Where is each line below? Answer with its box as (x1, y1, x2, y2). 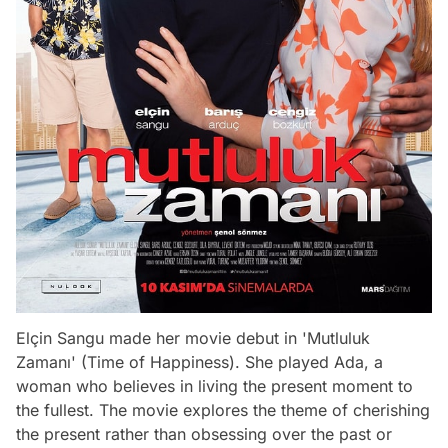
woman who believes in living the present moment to (16, 375, 413, 396)
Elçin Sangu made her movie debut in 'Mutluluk (16, 327, 370, 348)
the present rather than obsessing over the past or (16, 423, 392, 444)
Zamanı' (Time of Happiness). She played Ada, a (16, 351, 383, 372)
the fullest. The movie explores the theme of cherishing (16, 399, 430, 420)
